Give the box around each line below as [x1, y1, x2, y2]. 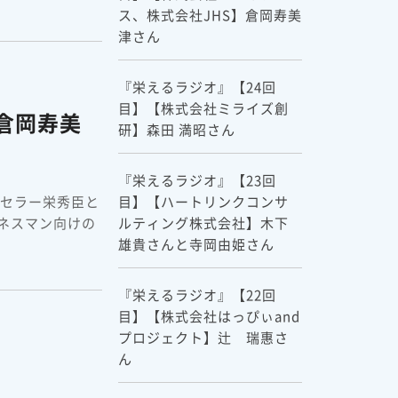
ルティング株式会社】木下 [117, 212, 289, 232]
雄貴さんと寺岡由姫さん [117, 234, 275, 253]
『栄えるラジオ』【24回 [117, 76, 276, 96]
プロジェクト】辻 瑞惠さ [117, 327, 289, 346]
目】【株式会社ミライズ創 [117, 98, 289, 117]
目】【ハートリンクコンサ [117, 191, 289, 211]
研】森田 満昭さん [117, 119, 235, 139]
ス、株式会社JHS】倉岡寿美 [117, 4, 302, 24]
